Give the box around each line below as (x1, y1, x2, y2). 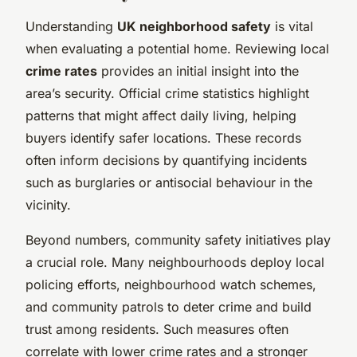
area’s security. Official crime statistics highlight (25, 84, 309, 101)
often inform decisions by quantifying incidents (25, 151, 307, 168)
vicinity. (25, 196, 71, 213)
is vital (271, 18, 313, 34)
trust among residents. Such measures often (25, 320, 288, 337)
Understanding (25, 18, 117, 34)
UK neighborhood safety (117, 18, 271, 34)
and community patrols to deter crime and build (25, 298, 312, 315)
